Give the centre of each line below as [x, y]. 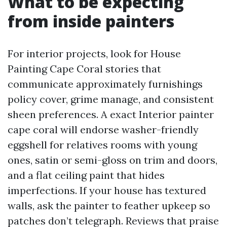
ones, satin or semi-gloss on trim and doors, [112, 160]
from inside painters [91, 21]
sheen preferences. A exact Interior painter [111, 114]
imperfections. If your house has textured [107, 190]
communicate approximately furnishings [105, 84]
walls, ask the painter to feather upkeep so [109, 205]
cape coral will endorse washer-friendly [103, 129]
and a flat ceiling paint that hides [86, 175]
